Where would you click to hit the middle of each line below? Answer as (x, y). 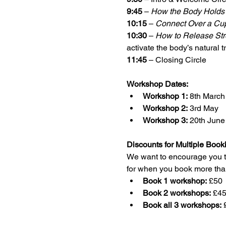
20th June (206, 120)
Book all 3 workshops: (182, 205)
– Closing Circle (177, 60)
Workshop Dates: (157, 84)
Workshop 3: (165, 120)
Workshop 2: (165, 108)
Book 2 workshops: (177, 193)
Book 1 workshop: (175, 181)
